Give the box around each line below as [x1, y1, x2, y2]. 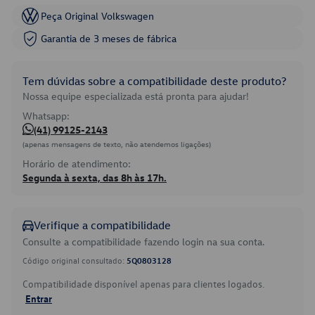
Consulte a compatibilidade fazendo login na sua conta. [22, 235, 265, 248]
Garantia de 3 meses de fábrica [41, 32, 176, 45]
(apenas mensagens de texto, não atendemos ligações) [22, 139, 211, 149]
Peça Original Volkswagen [41, 9, 154, 22]
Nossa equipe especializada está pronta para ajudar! [22, 89, 249, 103]
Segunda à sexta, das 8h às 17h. [22, 171, 167, 184]
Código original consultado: [22, 255, 127, 266]
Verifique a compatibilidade [34, 218, 171, 232]
